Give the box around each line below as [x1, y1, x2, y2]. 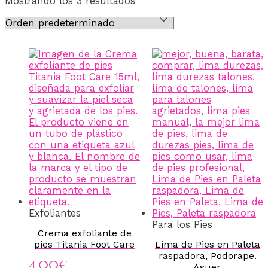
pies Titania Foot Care [34, 238, 135, 250]
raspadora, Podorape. [159, 249, 257, 261]
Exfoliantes [29, 208, 81, 220]
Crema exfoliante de [37, 227, 132, 239]
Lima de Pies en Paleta [155, 238, 260, 250]
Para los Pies [152, 219, 212, 231]
